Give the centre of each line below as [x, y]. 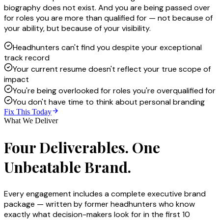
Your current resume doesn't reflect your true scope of [112, 69]
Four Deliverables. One [82, 147]
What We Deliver [31, 120]
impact [16, 79]
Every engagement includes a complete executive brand [105, 194]
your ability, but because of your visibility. [77, 28]
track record [27, 57]
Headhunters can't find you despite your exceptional [107, 47]
